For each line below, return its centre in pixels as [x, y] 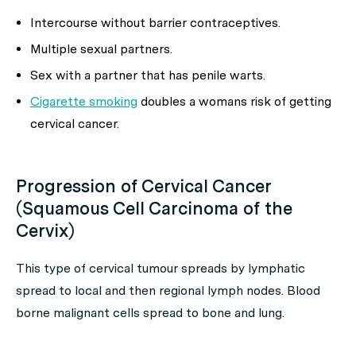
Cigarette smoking [84, 101]
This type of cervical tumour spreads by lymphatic [161, 268]
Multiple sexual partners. [101, 49]
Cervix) [45, 230]
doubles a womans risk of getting [234, 101]
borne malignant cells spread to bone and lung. [150, 313]
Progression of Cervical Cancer [143, 186]
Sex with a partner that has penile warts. [148, 75]
